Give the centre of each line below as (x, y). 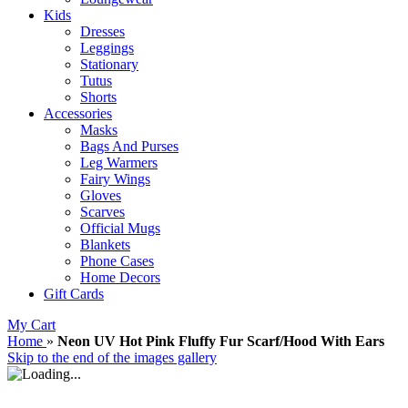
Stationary (109, 65)
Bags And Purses (129, 147)
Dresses (102, 32)
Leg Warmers (119, 163)
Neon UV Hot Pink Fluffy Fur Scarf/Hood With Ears (221, 342)
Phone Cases (117, 261)
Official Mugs (120, 229)
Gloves (101, 196)
